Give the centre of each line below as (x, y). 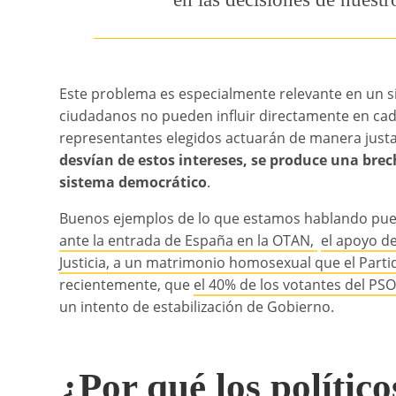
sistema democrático (133, 182)
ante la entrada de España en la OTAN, (189, 240)
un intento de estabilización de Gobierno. (197, 306)
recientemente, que (127, 284)
